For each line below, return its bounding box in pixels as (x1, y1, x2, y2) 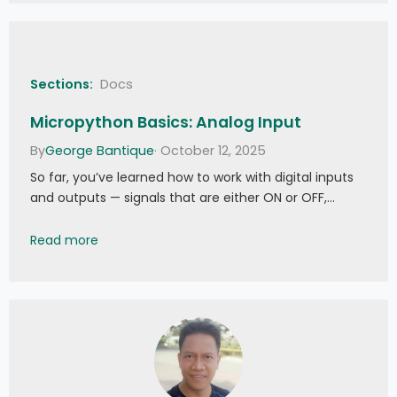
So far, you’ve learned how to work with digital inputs (30, 167, 354, 186)
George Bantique (45, 141, 154, 160)
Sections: (30, 75, 93, 94)
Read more (30, 230, 102, 249)
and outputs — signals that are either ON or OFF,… (30, 188, 335, 206)
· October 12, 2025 (154, 141, 266, 160)
